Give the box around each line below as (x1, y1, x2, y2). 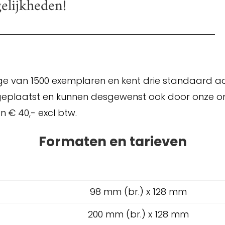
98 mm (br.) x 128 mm (90, 185, 187, 198)
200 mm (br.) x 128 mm (88, 207, 189, 220)
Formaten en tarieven (38, 132, 187, 151)
